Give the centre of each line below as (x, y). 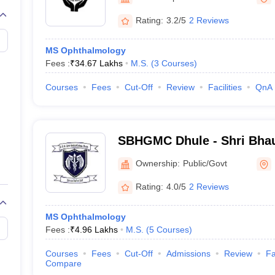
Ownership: (157, 163)
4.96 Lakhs (96, 230)
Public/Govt (205, 163)
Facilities (225, 87)
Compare (63, 263)
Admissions (188, 254)
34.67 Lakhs (99, 63)
